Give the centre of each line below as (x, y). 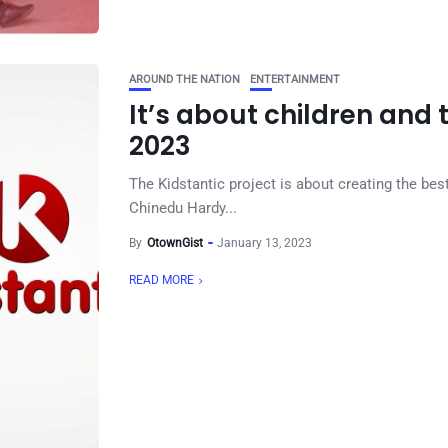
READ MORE (161, 280)
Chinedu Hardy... (183, 208)
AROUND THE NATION (184, 79)
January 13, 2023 (264, 243)
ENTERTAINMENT (295, 79)
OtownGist (175, 243)
